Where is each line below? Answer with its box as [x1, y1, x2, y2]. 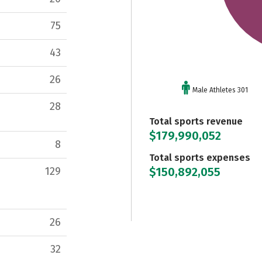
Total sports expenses [149, 151, 250, 163]
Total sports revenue [149, 115, 243, 127]
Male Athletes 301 [192, 85, 248, 94]
